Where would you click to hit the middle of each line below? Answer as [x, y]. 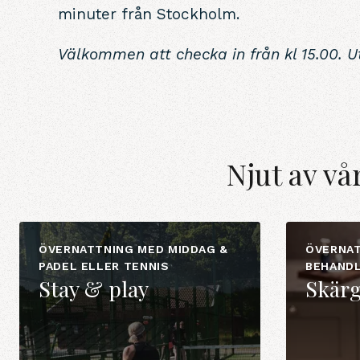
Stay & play [94, 288]
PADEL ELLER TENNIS [104, 266]
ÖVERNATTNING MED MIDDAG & [133, 249]
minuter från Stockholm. [151, 14]
